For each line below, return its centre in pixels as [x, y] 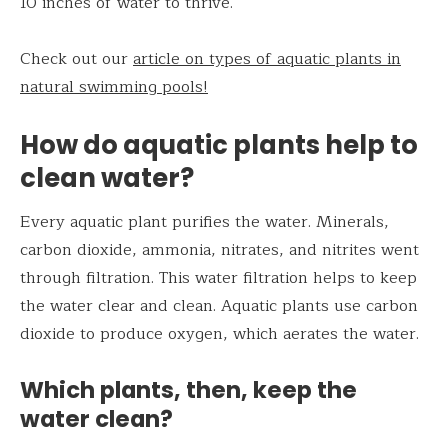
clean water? [107, 177]
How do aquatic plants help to [219, 144]
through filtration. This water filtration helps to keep [218, 277]
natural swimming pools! [114, 86]
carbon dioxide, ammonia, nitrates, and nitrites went [219, 249]
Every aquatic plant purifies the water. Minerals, [204, 221]
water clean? [96, 418]
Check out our [76, 58]
